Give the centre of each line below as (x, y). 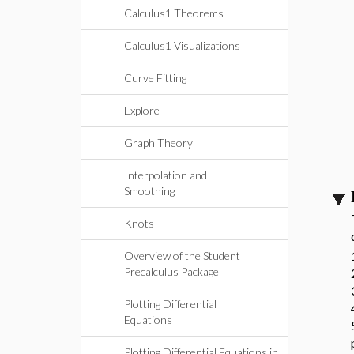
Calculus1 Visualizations (182, 45)
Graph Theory (158, 143)
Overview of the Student (182, 256)
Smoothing (149, 191)
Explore (142, 110)
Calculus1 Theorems (174, 13)
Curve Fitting (155, 78)
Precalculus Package (171, 271)
